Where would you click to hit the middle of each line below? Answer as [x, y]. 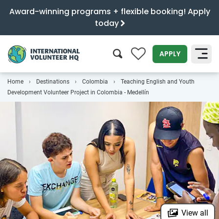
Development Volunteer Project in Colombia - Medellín [78, 92]
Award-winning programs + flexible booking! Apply [109, 11]
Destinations [53, 82]
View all [195, 213]
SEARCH [189, 83]
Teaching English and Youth [158, 82]
